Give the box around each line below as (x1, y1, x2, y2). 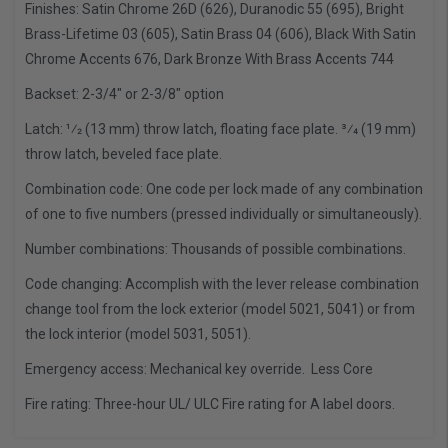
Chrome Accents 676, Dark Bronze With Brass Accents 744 (25, 51, 394, 68)
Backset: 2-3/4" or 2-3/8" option (25, 86, 224, 103)
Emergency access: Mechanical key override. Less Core (25, 361, 373, 378)
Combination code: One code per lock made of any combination (25, 181, 423, 198)
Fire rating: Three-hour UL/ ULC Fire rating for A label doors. (25, 396, 395, 413)
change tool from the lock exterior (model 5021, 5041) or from (25, 301, 415, 318)
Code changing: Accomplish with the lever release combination (25, 276, 419, 293)
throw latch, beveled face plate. (25, 146, 222, 163)
